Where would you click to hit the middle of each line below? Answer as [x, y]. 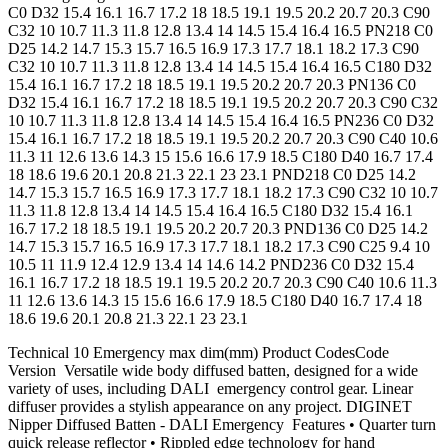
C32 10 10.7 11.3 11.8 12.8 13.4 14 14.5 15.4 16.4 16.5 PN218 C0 [220, 31]
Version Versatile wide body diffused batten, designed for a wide [213, 371]
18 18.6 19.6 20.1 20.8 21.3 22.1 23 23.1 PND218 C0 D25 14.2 [212, 175]
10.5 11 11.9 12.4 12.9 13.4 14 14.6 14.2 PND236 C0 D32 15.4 [211, 265]
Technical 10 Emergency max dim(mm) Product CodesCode [202, 353]
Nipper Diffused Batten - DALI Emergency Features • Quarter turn [222, 425]
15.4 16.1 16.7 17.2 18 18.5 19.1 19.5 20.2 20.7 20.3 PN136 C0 [212, 85]
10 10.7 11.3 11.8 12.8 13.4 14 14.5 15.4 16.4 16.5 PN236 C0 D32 [221, 121]
